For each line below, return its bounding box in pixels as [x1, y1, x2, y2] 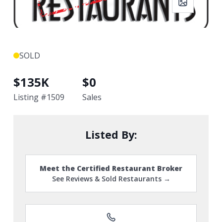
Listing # [13, 92, 47, 103]
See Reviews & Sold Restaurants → [52, 174, 170, 183]
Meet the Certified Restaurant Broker [40, 164, 182, 173]
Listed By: [85, 127, 137, 142]
